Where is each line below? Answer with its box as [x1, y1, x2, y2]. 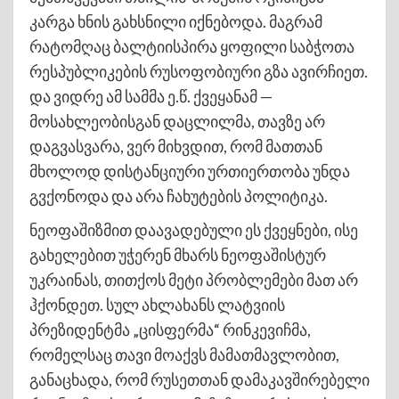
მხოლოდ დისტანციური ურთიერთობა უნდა [29, 160, 350, 181]
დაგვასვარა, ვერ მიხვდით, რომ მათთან [29, 135, 322, 156]
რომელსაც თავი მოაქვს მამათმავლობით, [29, 344, 339, 364]
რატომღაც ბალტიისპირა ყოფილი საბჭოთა [29, 36, 354, 56]
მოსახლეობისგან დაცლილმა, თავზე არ [29, 110, 325, 131]
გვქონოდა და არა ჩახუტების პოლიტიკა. [29, 185, 328, 206]
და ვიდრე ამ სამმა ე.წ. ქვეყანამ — [29, 85, 273, 106]
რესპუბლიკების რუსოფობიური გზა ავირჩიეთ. [29, 61, 368, 81]
